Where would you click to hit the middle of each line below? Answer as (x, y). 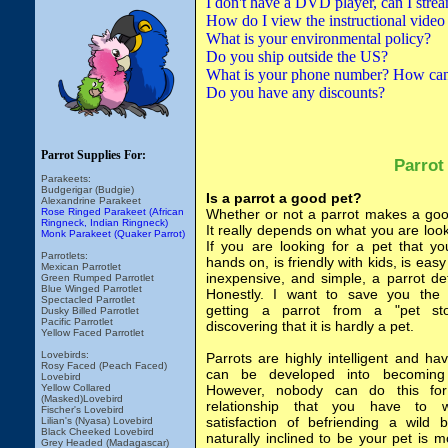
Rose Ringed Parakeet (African (112, 211)
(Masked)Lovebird (82, 398)
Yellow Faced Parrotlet (92, 332)
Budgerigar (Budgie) (87, 189)
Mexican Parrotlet (81, 266)
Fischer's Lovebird (82, 409)
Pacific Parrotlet (77, 321)
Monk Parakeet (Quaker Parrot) (113, 233)
